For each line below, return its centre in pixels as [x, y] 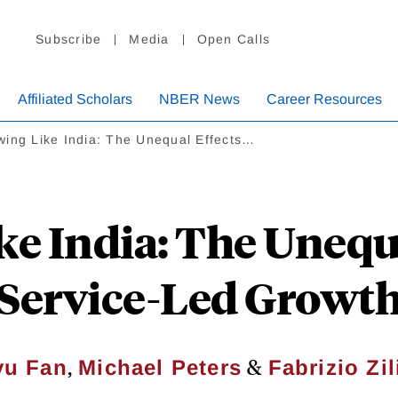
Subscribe [69, 40]
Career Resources [324, 99]
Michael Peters [160, 368]
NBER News [199, 99]
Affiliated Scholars [75, 99]
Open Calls [233, 40]
